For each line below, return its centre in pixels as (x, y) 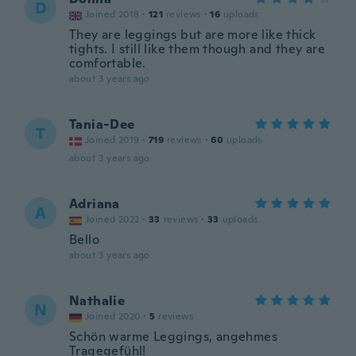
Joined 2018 (112, 14)
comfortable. (108, 63)
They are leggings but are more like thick (193, 35)
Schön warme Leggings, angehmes (173, 337)
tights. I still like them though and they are (197, 49)
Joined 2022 (112, 219)
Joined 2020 (113, 316)
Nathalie (97, 301)
